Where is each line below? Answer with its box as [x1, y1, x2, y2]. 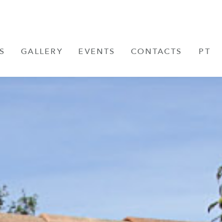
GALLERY [20, 46, 63, 57]
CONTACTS [130, 46, 182, 57]
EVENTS [78, 46, 115, 57]
